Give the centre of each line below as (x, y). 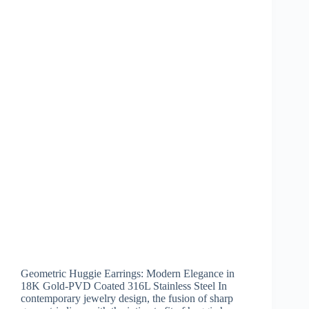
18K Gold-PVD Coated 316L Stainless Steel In (124, 286)
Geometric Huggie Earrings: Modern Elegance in (128, 274)
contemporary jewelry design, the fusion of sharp (127, 299)
